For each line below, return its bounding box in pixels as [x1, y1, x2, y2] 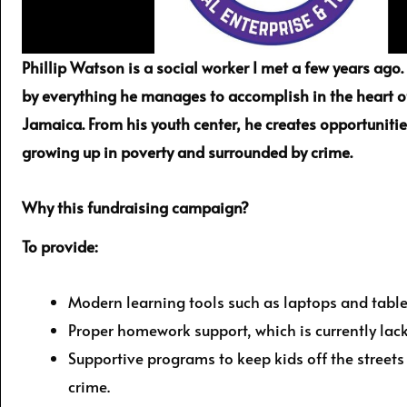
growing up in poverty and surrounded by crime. [22, 141, 352, 164]
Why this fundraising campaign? [22, 196, 249, 219]
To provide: [22, 235, 98, 258]
